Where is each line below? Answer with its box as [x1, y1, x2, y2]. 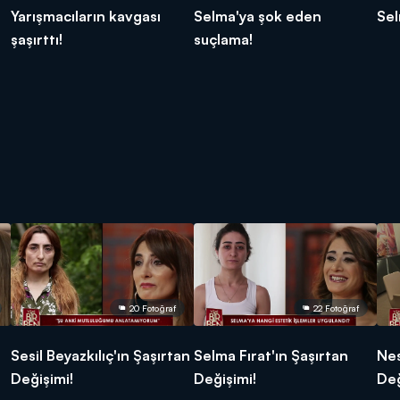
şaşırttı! [11, 29, 62, 48]
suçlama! [194, 29, 253, 48]
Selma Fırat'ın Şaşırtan [194, 346, 348, 364]
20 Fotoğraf [129, 302, 176, 313]
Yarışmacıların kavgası [11, 6, 161, 25]
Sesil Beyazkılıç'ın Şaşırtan [11, 346, 190, 364]
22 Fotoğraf [312, 302, 359, 313]
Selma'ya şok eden [194, 6, 321, 25]
